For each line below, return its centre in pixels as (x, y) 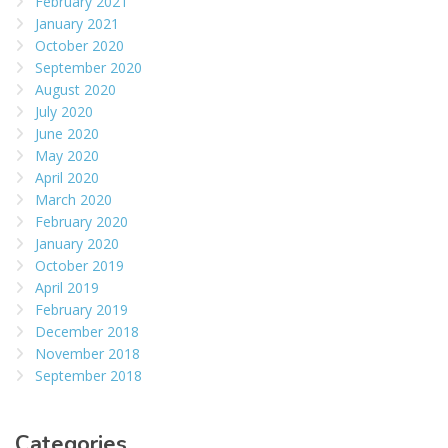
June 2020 (67, 134)
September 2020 (88, 68)
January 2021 (77, 24)
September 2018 (88, 376)
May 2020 (67, 156)
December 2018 (87, 332)
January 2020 (77, 244)
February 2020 (81, 222)
